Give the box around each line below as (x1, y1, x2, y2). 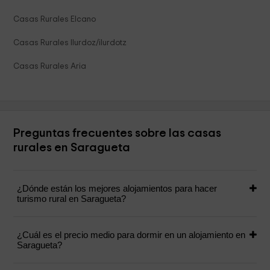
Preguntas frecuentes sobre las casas (13, 127, 222, 140)
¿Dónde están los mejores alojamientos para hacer (17, 183, 218, 194)
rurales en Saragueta (13, 142, 131, 154)
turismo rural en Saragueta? (17, 193, 127, 204)
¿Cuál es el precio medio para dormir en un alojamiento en (17, 230, 246, 240)
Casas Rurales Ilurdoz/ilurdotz (13, 39, 127, 48)
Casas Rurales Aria (13, 62, 87, 71)
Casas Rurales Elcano (13, 15, 96, 24)
